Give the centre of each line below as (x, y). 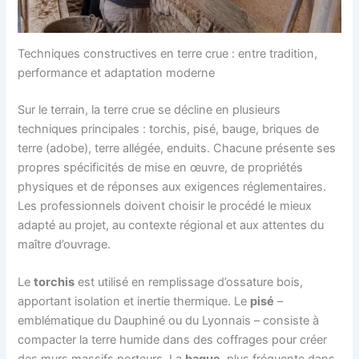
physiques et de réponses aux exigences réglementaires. (172, 187)
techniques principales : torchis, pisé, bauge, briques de (169, 129)
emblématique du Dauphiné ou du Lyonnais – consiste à (169, 321)
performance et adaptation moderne (117, 73)
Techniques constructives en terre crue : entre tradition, (168, 54)
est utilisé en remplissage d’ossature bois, (189, 282)
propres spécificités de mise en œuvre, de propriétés (161, 168)
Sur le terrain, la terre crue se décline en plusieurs (149, 110)
